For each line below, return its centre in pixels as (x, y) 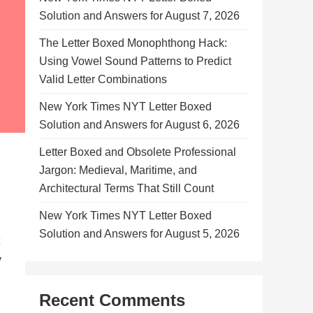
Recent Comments (112, 300)
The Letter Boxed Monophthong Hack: (133, 43)
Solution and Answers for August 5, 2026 (139, 234)
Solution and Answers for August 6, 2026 (139, 125)
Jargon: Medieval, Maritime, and (118, 170)
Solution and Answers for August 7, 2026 (139, 16)
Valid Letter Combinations (103, 79)
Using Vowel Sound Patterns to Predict (135, 61)
